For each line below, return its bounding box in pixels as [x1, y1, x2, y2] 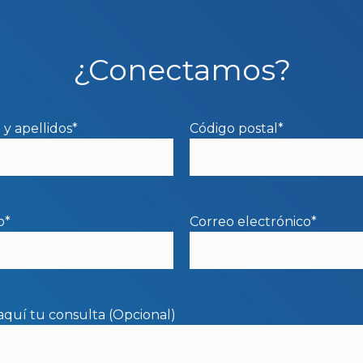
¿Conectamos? [72, 52, 291, 88]
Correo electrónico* [190, 214, 318, 230]
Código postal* [190, 121, 284, 137]
